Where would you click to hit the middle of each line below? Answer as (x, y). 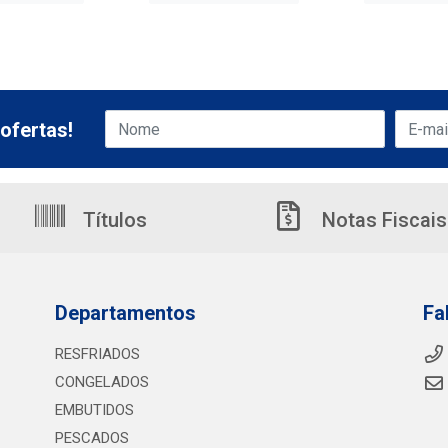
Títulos (112, 220)
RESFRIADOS (97, 354)
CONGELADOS (101, 382)
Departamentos (125, 313)
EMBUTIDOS (94, 410)
